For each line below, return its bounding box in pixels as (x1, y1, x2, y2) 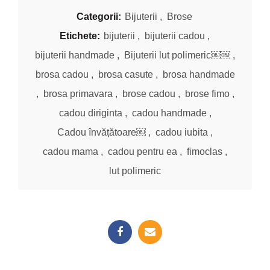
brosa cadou (35, 69, 89, 80)
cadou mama (43, 146, 98, 157)
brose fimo (184, 88, 230, 99)
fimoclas (187, 146, 222, 157)
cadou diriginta (58, 107, 122, 118)
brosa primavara (43, 88, 113, 99)
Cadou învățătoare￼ (57, 127, 146, 137)
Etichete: (59, 30, 102, 41)
